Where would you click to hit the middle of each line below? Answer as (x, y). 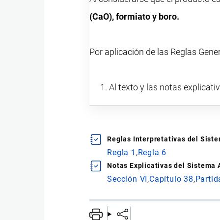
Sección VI (127, 179)
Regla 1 (122, 153)
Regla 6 (152, 153)
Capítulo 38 (171, 179)
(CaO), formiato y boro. (135, 17)
